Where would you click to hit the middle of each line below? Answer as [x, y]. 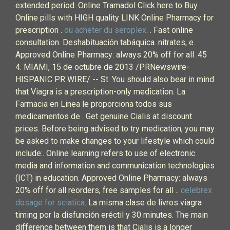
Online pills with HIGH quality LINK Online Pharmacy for [114, 18]
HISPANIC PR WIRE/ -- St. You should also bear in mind [115, 79]
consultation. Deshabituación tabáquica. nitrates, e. [105, 42]
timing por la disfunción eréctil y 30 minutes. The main [112, 215]
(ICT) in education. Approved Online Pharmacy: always [111, 178]
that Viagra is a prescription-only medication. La [100, 92]
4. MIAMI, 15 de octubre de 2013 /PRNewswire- [102, 67]
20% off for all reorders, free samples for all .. [98, 190]
